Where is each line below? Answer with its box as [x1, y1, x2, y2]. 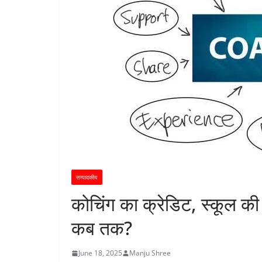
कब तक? [71, 215, 132, 240]
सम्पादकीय [76, 173, 98, 181]
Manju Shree [129, 248, 171, 258]
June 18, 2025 [78, 248, 122, 258]
